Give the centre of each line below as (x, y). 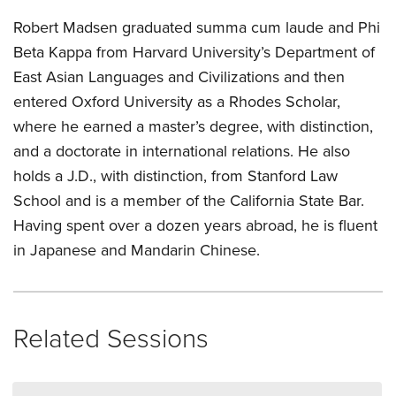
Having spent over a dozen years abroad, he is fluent (195, 225)
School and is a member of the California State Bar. (189, 201)
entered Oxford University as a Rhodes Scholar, (177, 102)
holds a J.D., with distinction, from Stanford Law (175, 176)
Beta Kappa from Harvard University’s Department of (194, 52)
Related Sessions (111, 339)
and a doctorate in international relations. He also (182, 151)
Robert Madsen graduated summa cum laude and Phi (197, 27)
